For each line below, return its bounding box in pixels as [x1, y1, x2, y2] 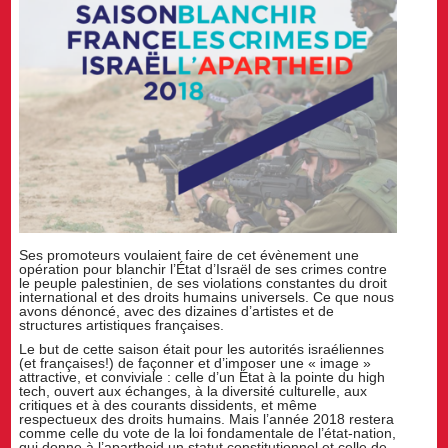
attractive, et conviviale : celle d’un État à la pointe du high [19, 369, 386, 386]
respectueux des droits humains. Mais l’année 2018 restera [19, 411, 395, 428]
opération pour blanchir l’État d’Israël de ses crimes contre [19, 261, 388, 278]
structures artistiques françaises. [19, 317, 225, 334]
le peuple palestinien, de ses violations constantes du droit [19, 275, 388, 292]
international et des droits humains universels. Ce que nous [19, 289, 395, 306]
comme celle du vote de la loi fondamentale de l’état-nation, [19, 425, 397, 442]
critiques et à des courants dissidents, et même [19, 397, 318, 414]
